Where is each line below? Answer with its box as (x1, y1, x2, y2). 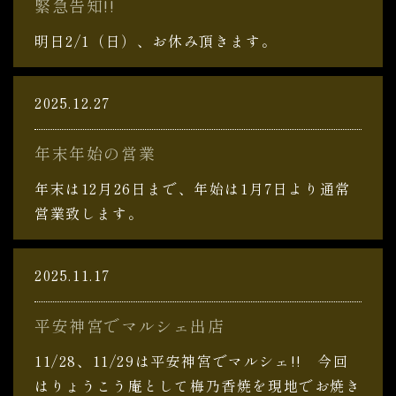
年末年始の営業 (34, 141, 156, 164)
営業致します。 (34, 202, 144, 224)
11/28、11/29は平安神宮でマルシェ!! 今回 (34, 350, 349, 371)
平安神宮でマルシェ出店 (34, 314, 225, 337)
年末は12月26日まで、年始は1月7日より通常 (34, 178, 351, 199)
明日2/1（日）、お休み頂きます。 (34, 30, 278, 51)
